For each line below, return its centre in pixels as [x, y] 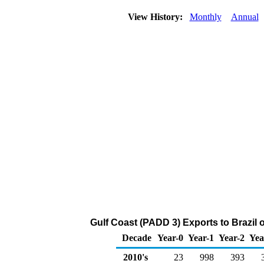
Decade [137, 238]
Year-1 [201, 238]
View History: [156, 17]
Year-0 [170, 238]
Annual [245, 17]
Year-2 [232, 238]
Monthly [205, 17]
